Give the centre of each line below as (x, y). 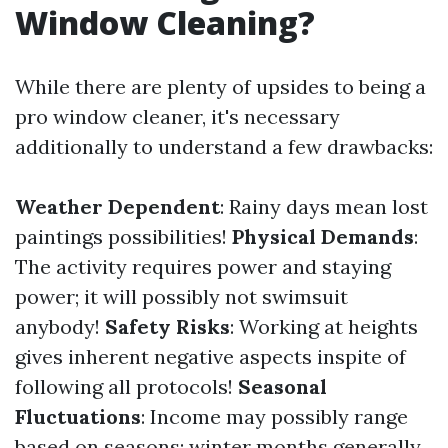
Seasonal (282, 386)
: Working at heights (324, 326)
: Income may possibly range (274, 416)
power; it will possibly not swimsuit (181, 296)
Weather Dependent (117, 206)
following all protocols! (126, 386)
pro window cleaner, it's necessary (177, 116)
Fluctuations (78, 416)
